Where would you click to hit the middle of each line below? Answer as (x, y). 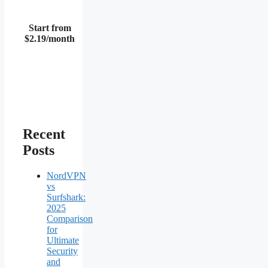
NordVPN (66, 175)
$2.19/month (50, 39)
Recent (44, 134)
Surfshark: (66, 197)
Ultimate (63, 240)
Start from (50, 28)
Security (62, 251)
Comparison (70, 218)
